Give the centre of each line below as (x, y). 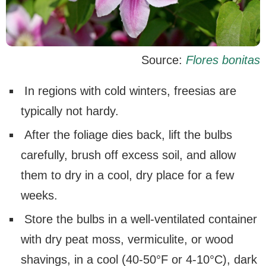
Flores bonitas (223, 60)
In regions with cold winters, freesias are (129, 91)
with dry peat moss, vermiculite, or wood (127, 239)
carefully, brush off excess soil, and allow (128, 155)
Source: (164, 60)
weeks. (39, 195)
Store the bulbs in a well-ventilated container (139, 219)
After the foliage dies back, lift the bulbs (126, 134)
